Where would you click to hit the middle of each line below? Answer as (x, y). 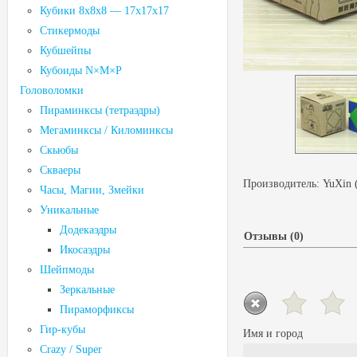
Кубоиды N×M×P (81, 71)
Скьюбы (59, 150)
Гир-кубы (63, 330)
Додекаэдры (88, 230)
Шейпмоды (67, 270)
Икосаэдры (85, 250)
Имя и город (273, 333)
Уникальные (69, 210)
